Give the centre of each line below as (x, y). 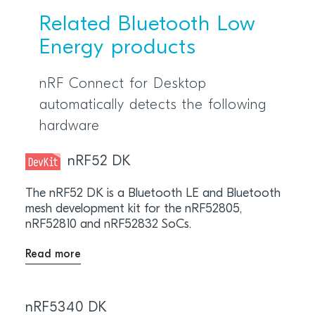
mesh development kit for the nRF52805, (133, 209)
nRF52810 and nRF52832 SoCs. (108, 224)
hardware (69, 126)
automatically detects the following (153, 105)
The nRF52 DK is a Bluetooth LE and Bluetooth (153, 193)
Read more (53, 254)
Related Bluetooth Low (147, 25)
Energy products (117, 48)
